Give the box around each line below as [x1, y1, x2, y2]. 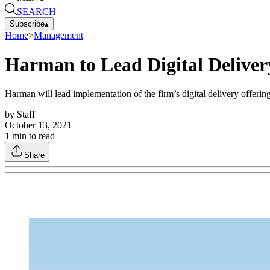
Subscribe [10, 19, 45, 28]
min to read [10, 131, 55, 142]
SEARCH [17, 6, 56, 17]
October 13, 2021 [5, 120, 72, 131]
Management [34, 30, 83, 40]
